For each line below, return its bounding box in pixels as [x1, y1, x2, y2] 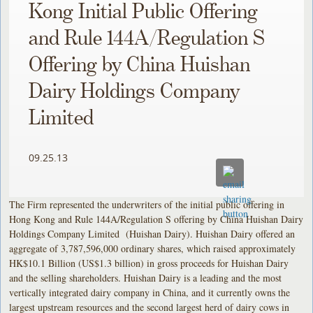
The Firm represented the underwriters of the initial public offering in [9, 197, 285, 211]
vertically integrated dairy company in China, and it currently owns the [9, 285, 291, 299]
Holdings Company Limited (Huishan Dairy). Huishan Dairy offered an [9, 226, 296, 240]
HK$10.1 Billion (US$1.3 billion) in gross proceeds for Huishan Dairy [9, 256, 289, 270]
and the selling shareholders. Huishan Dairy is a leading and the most [9, 270, 282, 284]
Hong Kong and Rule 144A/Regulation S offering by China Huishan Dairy [9, 212, 304, 226]
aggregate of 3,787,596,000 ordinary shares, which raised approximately [9, 241, 296, 255]
